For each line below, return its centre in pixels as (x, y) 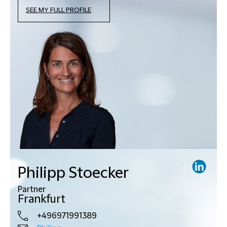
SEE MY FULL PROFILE (59, 10)
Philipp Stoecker (73, 173)
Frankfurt (42, 199)
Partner (32, 189)
